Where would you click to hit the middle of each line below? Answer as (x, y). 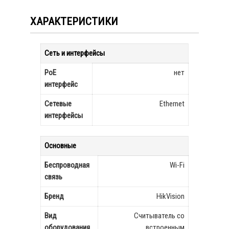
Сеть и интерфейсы (75, 53)
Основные (60, 146)
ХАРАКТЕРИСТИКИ (74, 21)
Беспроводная (67, 165)
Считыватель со (159, 216)
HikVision (170, 196)
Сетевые (58, 104)
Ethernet (172, 104)
